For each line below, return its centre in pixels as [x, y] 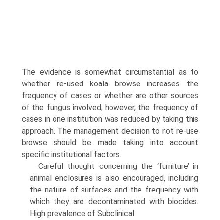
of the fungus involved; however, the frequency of [110, 107]
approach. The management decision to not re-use [110, 131]
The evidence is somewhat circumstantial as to [110, 72]
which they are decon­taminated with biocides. [114, 202]
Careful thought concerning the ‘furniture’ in [118, 166]
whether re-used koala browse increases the [110, 84]
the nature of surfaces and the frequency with [114, 190]
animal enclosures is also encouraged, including [114, 178]
